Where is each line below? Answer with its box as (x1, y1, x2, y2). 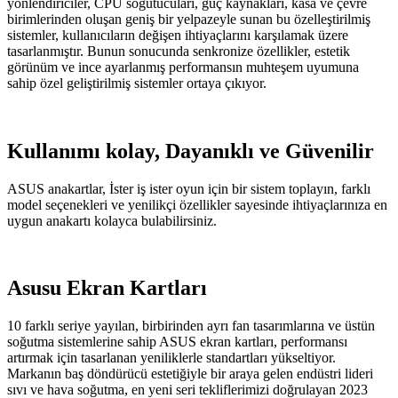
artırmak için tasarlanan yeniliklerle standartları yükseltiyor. (7, 350, 336, 366)
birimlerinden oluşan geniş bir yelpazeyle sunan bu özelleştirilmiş (7, 11, 370, 27)
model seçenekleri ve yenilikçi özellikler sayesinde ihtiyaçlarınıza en (7, 196, 387, 212)
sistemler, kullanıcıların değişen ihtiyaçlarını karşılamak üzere (7, 27, 348, 43)
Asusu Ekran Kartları (7, 276, 207, 300)
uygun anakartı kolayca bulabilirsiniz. (7, 212, 217, 228)
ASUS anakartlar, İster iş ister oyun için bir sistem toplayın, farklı (7, 180, 370, 196)
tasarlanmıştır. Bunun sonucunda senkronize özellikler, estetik (7, 43, 350, 59)
